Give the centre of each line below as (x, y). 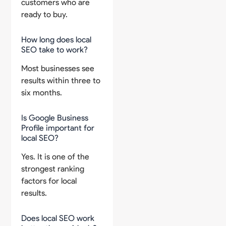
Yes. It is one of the (55, 156)
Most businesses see (58, 68)
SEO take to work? (55, 50)
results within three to (61, 80)
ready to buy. (45, 15)
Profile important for (58, 128)
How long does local (56, 40)
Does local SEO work (58, 218)
